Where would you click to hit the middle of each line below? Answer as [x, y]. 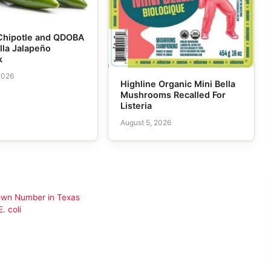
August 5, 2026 [145, 123]
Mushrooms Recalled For [173, 94]
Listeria [136, 105]
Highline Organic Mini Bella [178, 83]
